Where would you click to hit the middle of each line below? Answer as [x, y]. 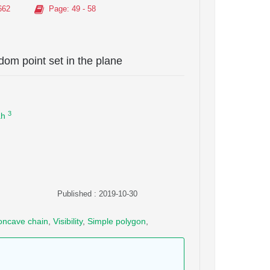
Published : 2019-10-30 [98, 194]
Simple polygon [117, 221]
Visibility [68, 221]
